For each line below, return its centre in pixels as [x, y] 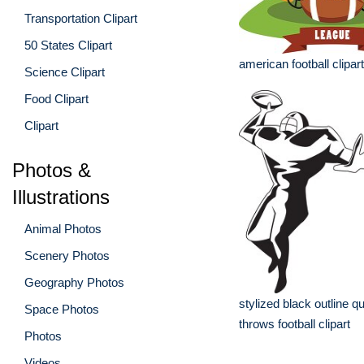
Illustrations [61, 197]
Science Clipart [65, 71]
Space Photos [62, 309]
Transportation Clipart [81, 18]
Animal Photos [63, 228]
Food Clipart [56, 98]
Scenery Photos [67, 255]
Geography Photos [74, 282]
